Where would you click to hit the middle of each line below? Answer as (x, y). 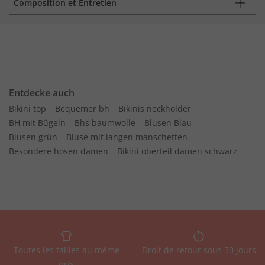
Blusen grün (33, 137)
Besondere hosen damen (59, 151)
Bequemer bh (82, 109)
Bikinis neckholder (155, 109)
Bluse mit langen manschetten (127, 137)
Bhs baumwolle (105, 123)
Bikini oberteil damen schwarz (177, 151)
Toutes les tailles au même (66, 250)
